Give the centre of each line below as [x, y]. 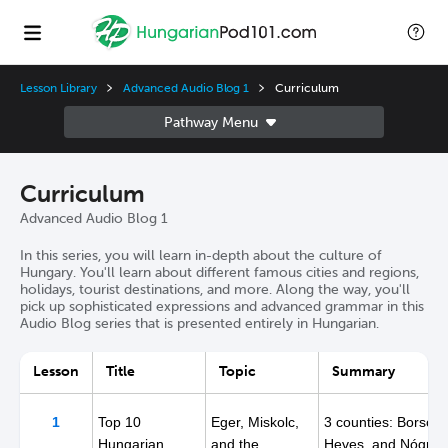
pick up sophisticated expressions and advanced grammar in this [222, 306]
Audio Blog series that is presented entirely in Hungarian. [199, 323]
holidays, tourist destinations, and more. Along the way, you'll [215, 289]
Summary [363, 371]
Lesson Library [59, 88]
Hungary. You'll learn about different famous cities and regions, [219, 272]
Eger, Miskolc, [255, 422]
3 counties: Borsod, [385, 422]
